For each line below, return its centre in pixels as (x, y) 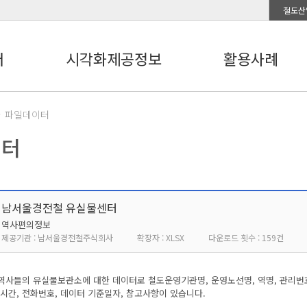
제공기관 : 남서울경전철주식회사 (57, 237)
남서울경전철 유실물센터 (59, 208)
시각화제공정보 (114, 58)
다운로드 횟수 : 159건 (246, 237)
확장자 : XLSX (161, 237)
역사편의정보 (26, 224)
